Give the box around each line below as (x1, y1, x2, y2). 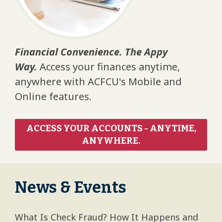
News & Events (15, 178, 126, 197)
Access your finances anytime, (37, 60, 180, 73)
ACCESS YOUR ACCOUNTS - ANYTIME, (26, 123, 196, 134)
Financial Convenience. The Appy (15, 45, 167, 58)
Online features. (15, 90, 92, 103)
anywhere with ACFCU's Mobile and (15, 75, 182, 88)
